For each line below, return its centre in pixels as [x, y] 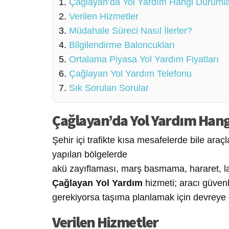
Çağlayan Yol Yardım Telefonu [130, 73]
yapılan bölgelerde [90, 154]
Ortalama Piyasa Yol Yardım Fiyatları [144, 59]
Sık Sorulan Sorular [109, 88]
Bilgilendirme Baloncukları [122, 45]
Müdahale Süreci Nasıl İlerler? [131, 30]
